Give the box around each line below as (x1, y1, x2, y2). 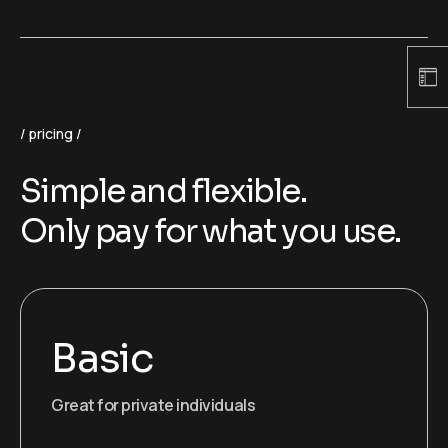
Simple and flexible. (20, 170, 306, 211)
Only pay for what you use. (20, 210, 401, 251)
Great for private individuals (51, 393, 256, 416)
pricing (29, 123, 73, 143)
